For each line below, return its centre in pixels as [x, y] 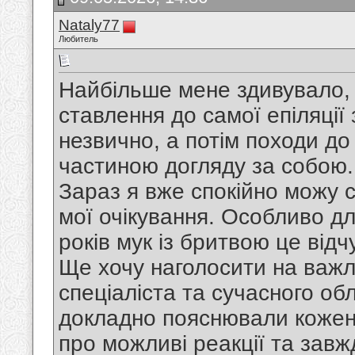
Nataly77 [89, 25]
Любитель [78, 39]
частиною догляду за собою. [206, 166]
